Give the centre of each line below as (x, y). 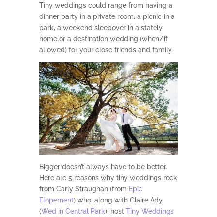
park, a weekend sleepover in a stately (101, 28)
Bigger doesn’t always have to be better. (103, 167)
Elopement (56, 200)
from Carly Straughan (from (84, 189)
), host (115, 211)
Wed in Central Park (73, 211)
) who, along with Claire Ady (118, 200)
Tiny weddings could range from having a (106, 6)
